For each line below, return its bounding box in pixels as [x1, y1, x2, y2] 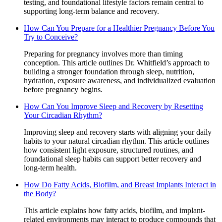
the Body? [24, 189, 56, 198]
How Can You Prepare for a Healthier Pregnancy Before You [24, 23, 215, 32]
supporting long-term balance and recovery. [24, 6, 159, 15]
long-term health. [24, 163, 77, 172]
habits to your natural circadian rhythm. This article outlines [24, 136, 209, 145]
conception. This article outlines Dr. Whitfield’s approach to [24, 58, 210, 67]
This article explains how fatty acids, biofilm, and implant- [24, 206, 205, 215]
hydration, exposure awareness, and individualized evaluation [24, 76, 216, 85]
